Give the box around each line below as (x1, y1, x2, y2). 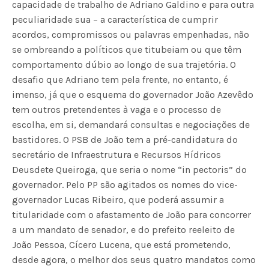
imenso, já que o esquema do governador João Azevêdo (12, 88, 254, 100)
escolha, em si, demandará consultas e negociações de (12, 118, 250, 130)
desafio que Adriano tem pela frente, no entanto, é (12, 73, 229, 85)
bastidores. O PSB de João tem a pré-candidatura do (12, 133, 238, 145)
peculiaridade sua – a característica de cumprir (12, 13, 219, 25)
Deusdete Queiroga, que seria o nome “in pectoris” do (12, 163, 247, 175)
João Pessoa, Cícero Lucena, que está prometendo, (12, 238, 231, 250)
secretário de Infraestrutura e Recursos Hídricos (12, 148, 222, 160)
